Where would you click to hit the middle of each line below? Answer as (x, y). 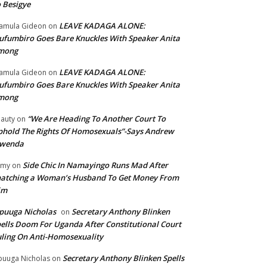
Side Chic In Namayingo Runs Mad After (95, 165)
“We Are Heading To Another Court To (97, 119)
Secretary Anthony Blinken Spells (123, 258)
